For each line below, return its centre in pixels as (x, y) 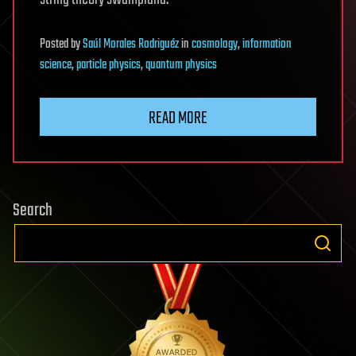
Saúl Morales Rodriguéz (131, 45)
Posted (55, 45)
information (267, 45)
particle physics (108, 66)
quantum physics (181, 66)
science (56, 66)
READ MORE (178, 119)
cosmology (215, 45)
